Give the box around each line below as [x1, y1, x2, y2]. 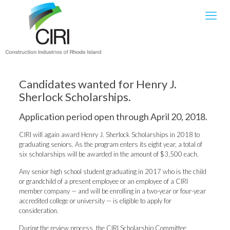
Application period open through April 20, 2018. [18, 111, 207, 122]
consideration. [18, 206, 59, 215]
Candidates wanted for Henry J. [18, 77, 177, 91]
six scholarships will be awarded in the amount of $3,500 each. [18, 150, 199, 158]
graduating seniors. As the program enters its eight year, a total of [18, 140, 202, 148]
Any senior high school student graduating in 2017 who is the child [18, 167, 206, 176]
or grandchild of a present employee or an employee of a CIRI [18, 177, 188, 185]
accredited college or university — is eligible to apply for [18, 197, 171, 205]
